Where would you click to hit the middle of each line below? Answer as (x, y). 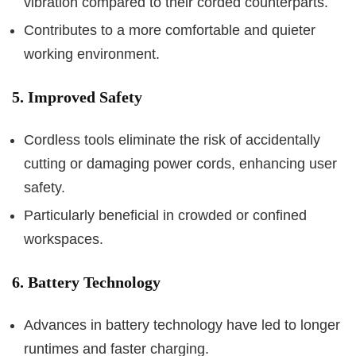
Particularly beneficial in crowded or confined (165, 215)
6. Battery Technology (86, 282)
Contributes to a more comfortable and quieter (170, 30)
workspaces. (64, 239)
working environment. (92, 54)
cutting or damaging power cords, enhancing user (180, 164)
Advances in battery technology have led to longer (182, 325)
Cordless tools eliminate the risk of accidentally (172, 140)
